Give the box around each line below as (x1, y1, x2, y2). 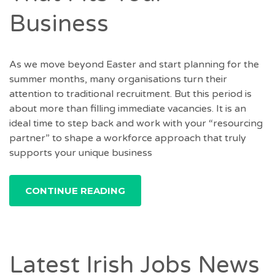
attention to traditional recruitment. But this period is (9, 87, 252, 100)
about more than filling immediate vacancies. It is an (9, 102, 246, 115)
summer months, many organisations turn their (9, 72, 227, 85)
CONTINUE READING (25, 184, 125, 196)
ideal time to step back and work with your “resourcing (9, 117, 263, 130)
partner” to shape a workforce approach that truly (9, 131, 246, 144)
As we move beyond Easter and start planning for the (9, 58, 259, 71)
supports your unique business (9, 146, 152, 159)
